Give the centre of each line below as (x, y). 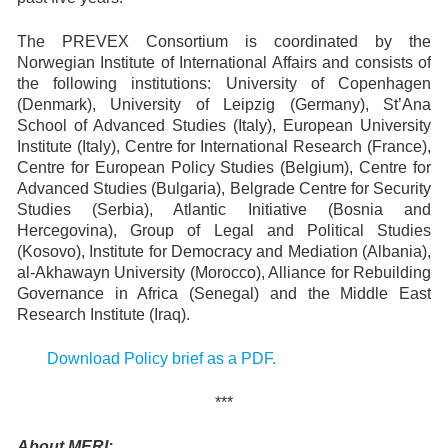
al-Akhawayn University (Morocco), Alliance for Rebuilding (224, 272)
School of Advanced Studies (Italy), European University (224, 125)
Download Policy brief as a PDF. (161, 358)
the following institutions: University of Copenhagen (224, 83)
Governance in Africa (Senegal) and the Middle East (224, 293)
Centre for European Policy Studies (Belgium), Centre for (224, 167)
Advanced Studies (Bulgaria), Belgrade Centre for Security (224, 188)
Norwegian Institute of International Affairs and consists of (224, 62)
